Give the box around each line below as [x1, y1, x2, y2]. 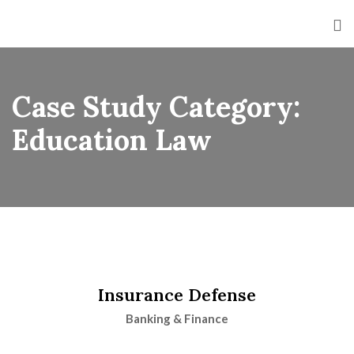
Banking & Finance [126, 311, 228, 326]
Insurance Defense [98, 284, 256, 306]
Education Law [12, 122, 212, 158]
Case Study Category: [12, 88, 300, 125]
